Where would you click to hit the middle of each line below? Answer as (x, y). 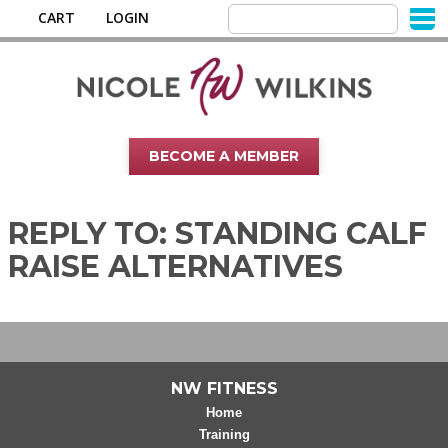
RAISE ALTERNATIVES (175, 266)
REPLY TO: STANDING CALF (217, 233)
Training (224, 434)
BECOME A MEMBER (224, 156)
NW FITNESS (224, 389)
